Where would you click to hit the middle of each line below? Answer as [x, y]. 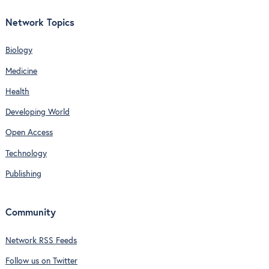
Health [17, 92]
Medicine [21, 71]
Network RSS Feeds [41, 240]
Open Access [29, 133]
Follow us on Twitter [41, 261]
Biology [19, 51]
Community [30, 213]
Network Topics [40, 23]
